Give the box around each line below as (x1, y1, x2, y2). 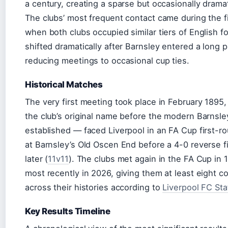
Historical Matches (25, 79, 103, 90)
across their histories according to (25, 182, 163, 192)
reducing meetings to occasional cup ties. (25, 55, 189, 66)
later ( (25, 153, 48, 164)
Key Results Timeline (25, 206, 110, 216)
